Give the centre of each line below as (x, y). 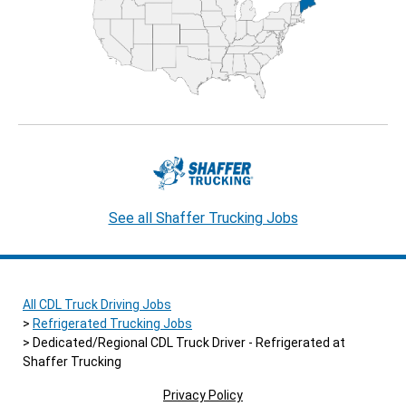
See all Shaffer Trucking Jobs (203, 218)
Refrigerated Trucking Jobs (112, 324)
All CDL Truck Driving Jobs (97, 305)
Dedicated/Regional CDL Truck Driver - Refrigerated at (188, 343)
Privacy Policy (203, 396)
